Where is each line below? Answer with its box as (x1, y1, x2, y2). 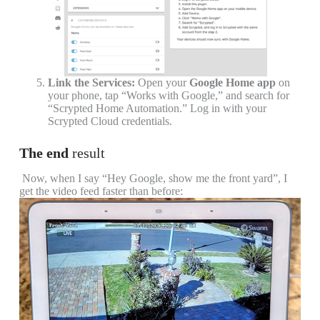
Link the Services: (47, 76, 135, 89)
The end (19, 145, 69, 161)
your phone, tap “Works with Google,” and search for (47, 89, 289, 102)
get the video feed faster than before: (19, 184, 183, 197)
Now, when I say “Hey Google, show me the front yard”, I (19, 171, 287, 184)
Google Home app (189, 76, 276, 89)
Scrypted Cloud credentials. (47, 115, 172, 128)
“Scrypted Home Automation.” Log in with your (47, 102, 266, 115)
